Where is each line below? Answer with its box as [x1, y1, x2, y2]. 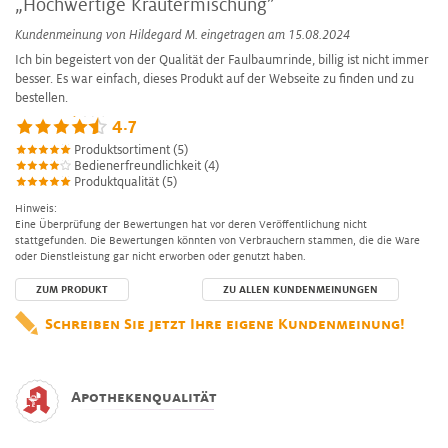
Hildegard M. [129, 27, 198, 42]
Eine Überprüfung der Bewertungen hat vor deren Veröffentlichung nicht [15, 217, 367, 230]
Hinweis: [15, 201, 57, 214]
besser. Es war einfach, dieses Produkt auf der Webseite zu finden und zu [15, 71, 414, 86]
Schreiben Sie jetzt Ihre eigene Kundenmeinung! [45, 315, 405, 332]
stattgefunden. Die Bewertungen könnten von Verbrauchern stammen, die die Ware [15, 233, 420, 246]
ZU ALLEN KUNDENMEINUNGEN [222, 283, 378, 295]
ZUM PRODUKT [36, 283, 108, 295]
